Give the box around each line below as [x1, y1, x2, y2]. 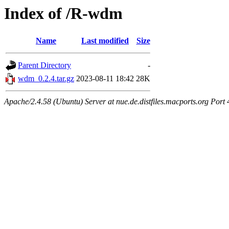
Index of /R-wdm [4, 4, 123, 22]
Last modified [81, 36, 129, 45]
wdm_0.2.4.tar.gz [18, 74, 74, 83]
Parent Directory [18, 61, 71, 70]
